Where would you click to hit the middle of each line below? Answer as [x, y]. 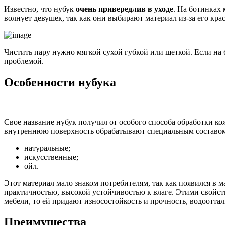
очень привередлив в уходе [125, 9]
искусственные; [51, 157]
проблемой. [24, 61]
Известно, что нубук [40, 9]
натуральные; [47, 148]
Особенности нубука [60, 82]
